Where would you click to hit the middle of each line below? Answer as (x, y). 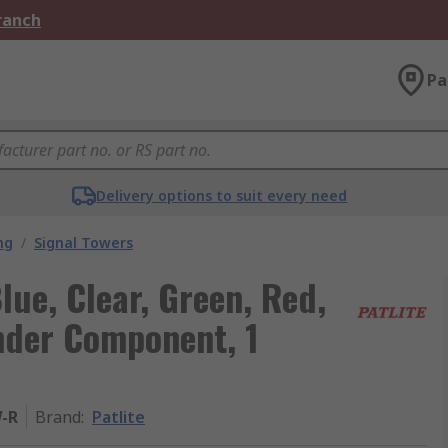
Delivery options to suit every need (222, 195)
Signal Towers (83, 242)
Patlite (118, 417)
